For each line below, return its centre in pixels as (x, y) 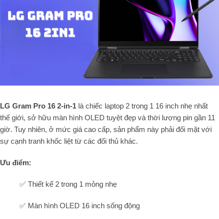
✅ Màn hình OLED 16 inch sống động (80, 206)
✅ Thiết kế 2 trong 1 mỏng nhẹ (68, 184)
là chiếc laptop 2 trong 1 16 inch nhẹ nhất (142, 106)
